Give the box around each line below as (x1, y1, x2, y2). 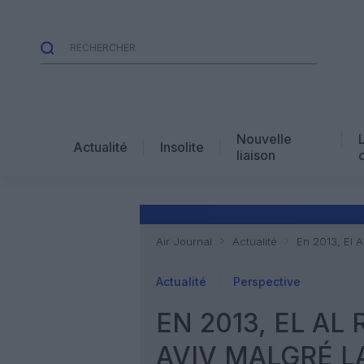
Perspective (233, 275, 301, 288)
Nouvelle (236, 130, 292, 147)
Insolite (160, 138, 204, 155)
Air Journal (156, 235, 212, 248)
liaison (236, 146, 275, 163)
